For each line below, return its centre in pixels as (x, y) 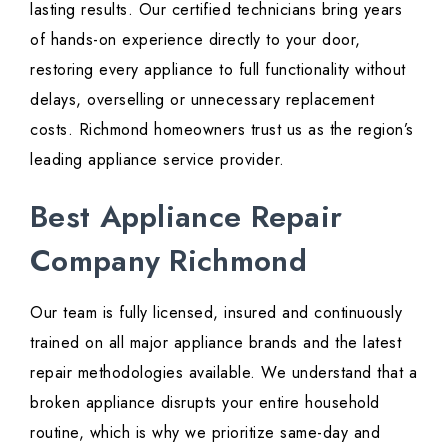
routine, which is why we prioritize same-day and (205, 433)
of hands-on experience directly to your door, (195, 40)
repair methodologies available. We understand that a (223, 373)
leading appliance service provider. (157, 160)
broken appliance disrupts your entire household (205, 403)
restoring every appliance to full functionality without (218, 70)
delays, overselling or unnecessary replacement (202, 100)
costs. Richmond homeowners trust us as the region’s (222, 130)
